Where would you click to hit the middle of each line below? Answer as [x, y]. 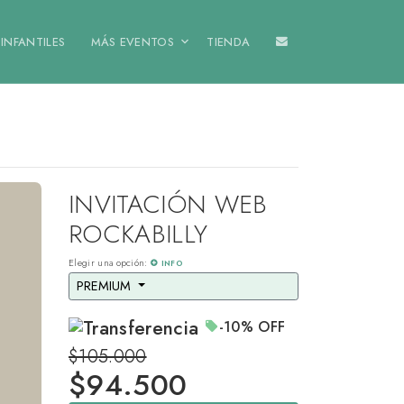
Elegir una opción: [110, 263]
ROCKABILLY [138, 234]
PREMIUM [106, 286]
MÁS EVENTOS [133, 41]
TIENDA [229, 41]
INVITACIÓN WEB [168, 205]
